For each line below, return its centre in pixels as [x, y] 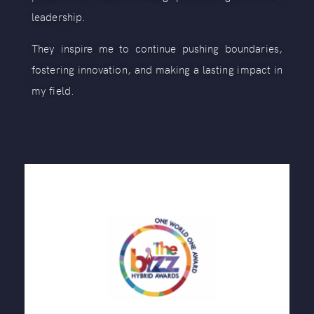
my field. [53, 90]
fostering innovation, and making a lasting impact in [157, 69]
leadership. [59, 16]
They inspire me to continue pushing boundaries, [157, 48]
